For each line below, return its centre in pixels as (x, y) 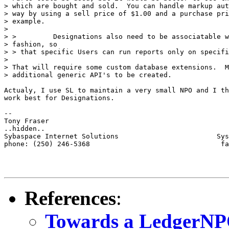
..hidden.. (25, 128)
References (70, 198)
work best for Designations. (61, 98)
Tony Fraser (27, 121)
